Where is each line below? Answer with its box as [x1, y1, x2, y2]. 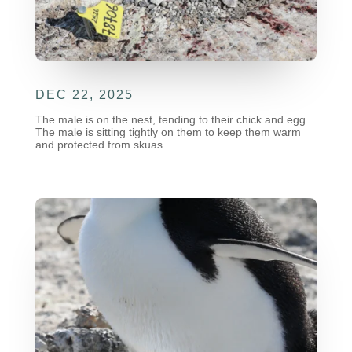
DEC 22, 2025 [35, 87, 134, 101]
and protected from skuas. [35, 137, 166, 151]
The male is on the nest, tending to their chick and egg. [35, 112, 309, 126]
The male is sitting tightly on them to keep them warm [35, 125, 301, 138]
